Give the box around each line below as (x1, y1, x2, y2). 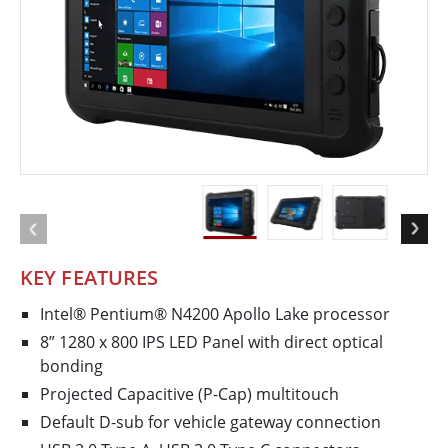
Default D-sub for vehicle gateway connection (40, 411, 381, 434)
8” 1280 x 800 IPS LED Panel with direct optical (40, 331, 383, 354)
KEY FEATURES (20, 264, 159, 292)
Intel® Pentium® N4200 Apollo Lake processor (40, 303, 390, 326)
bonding (40, 355, 103, 378)
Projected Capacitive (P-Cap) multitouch (40, 383, 339, 406)
